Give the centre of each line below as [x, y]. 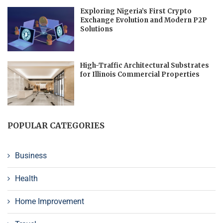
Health [26, 178]
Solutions [96, 29]
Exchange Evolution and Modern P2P [143, 20]
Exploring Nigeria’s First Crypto [136, 11]
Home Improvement [50, 201]
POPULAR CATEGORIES [56, 125]
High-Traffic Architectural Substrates [144, 65]
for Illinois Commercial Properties [140, 74]
